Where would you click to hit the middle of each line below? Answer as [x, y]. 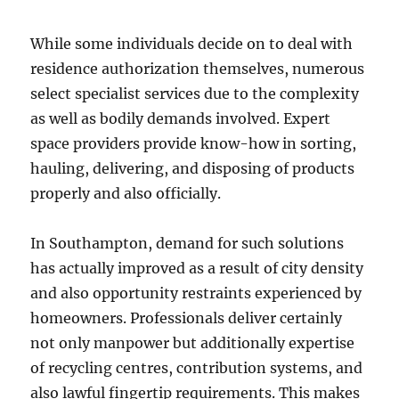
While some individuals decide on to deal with [192, 44]
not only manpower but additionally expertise [193, 343]
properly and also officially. [126, 193]
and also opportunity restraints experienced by [196, 293]
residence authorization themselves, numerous [198, 69]
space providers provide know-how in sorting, [194, 143]
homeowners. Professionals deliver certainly [187, 318]
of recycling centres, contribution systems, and [197, 368]
